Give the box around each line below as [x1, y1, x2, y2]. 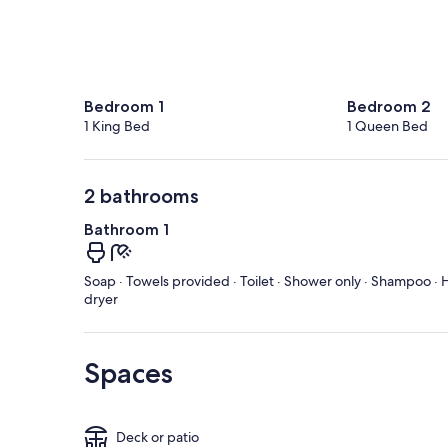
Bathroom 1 [84, 220, 169, 240]
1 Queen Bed [346, 117, 428, 136]
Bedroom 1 [84, 97, 164, 117]
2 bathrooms [84, 184, 199, 209]
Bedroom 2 [346, 97, 431, 117]
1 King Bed [84, 117, 150, 136]
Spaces [84, 356, 173, 391]
